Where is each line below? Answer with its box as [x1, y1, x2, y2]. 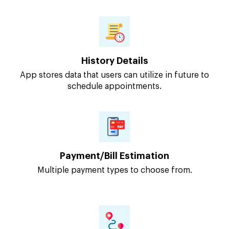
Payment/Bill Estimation [60, 151, 169, 161]
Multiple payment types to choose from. [37, 166, 192, 175]
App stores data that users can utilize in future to [20, 71, 209, 80]
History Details [81, 56, 148, 66]
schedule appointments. [67, 82, 162, 91]
